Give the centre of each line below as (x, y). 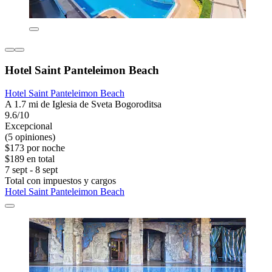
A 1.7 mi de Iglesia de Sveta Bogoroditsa (83, 104)
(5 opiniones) (30, 137)
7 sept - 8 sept (31, 170)
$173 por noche (35, 148)
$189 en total (30, 159)
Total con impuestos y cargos (60, 181)
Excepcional (29, 126)
